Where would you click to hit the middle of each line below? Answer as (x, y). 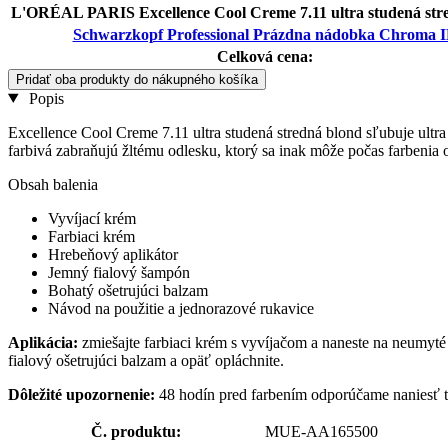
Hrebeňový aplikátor (113, 254)
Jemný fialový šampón (119, 272)
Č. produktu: (136, 431)
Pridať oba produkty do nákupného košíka (137, 79)
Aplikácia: (43, 342)
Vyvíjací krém (92, 218)
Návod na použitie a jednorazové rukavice (181, 308)
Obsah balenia (53, 184)
